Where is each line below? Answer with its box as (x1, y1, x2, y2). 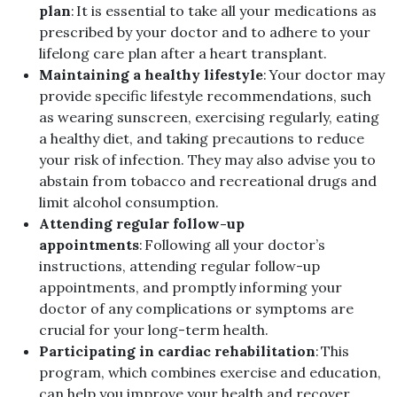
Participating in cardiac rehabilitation (39, 342, 315, 361)
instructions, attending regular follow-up (39, 257, 320, 276)
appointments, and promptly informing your (39, 278, 342, 297)
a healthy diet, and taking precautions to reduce (39, 129, 364, 148)
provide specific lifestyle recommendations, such (39, 87, 371, 105)
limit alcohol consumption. (39, 193, 219, 212)
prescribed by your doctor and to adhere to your (39, 23, 370, 42)
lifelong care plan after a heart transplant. (39, 44, 327, 63)
